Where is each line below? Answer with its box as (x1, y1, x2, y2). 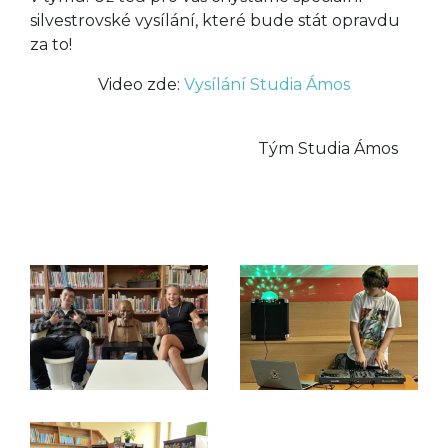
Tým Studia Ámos (30, 139, 398, 159)
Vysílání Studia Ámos (184, 75, 350, 95)
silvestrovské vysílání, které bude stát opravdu (30, 11, 400, 31)
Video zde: (98, 75, 184, 95)
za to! (30, 35, 72, 55)
